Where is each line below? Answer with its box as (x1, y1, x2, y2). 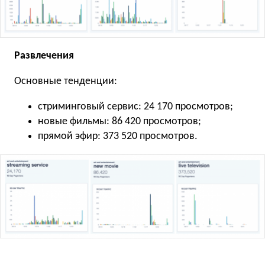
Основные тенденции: (14, 76, 117, 88)
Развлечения (14, 50, 74, 62)
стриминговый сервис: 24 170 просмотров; (38, 101, 233, 113)
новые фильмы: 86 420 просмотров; (38, 116, 201, 128)
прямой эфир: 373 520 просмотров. (38, 131, 198, 143)
